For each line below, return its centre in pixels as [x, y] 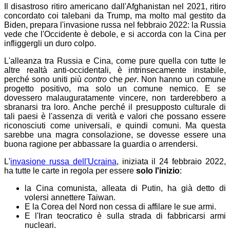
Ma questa [206, 126]
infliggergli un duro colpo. [50, 44]
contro [95, 80]
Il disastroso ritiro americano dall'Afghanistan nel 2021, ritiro [115, 7]
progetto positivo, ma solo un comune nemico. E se [115, 89]
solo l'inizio [158, 171]
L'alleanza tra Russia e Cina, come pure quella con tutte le [115, 61]
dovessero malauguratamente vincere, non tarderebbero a [115, 98]
